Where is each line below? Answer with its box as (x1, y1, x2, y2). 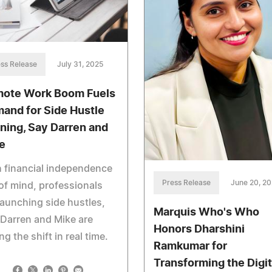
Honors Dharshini (153, 223, 245, 235)
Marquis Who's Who (153, 206, 259, 218)
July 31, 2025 (57, 60, 103, 68)
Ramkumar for (153, 240, 227, 252)
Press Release (161, 178, 211, 186)
